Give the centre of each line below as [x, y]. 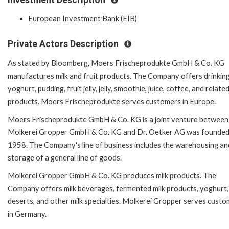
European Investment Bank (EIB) [83, 19]
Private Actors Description [64, 44]
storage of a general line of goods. [65, 157]
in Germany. [27, 214]
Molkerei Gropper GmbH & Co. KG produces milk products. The [112, 175]
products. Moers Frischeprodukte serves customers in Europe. [112, 101]
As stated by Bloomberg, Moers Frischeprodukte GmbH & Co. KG [116, 63]
